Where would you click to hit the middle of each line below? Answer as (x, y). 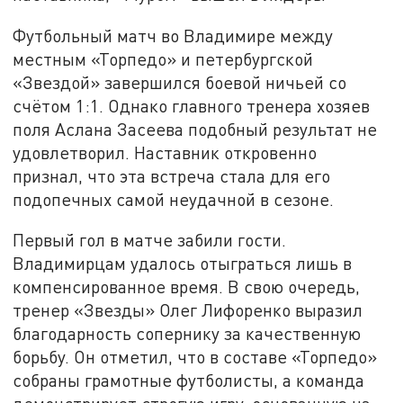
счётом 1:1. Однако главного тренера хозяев (192, 105)
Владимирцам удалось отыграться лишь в (183, 264)
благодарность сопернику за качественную (187, 334)
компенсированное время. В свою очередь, (187, 287)
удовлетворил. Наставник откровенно (165, 152)
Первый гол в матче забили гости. (150, 240)
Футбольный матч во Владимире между (173, 35)
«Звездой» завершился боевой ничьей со (180, 82)
